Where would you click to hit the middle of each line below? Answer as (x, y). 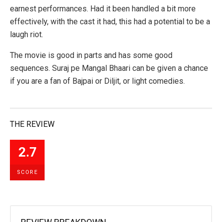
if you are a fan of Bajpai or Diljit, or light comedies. (98, 81)
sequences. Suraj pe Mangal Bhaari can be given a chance (109, 68)
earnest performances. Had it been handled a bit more (103, 9)
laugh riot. (27, 35)
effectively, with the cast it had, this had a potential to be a (110, 22)
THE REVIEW (32, 124)
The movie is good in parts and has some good (91, 55)
